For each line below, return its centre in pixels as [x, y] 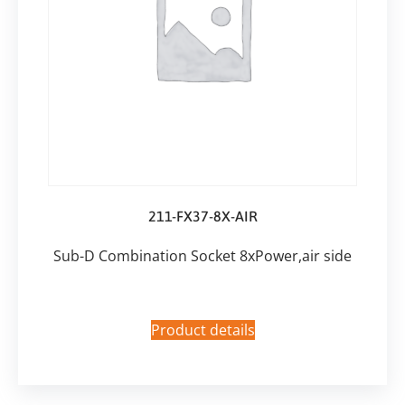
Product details [202, 330]
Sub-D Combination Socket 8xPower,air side [202, 255]
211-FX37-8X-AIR [202, 216]
